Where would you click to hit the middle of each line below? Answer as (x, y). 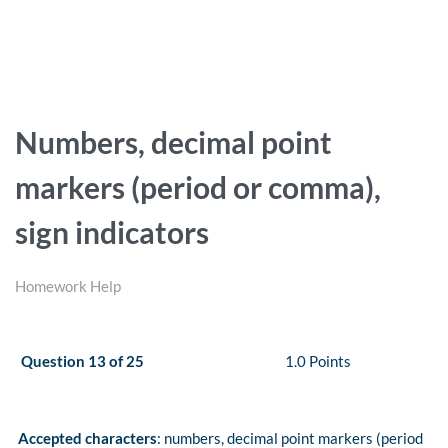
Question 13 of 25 (82, 361)
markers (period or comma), (198, 187)
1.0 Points (318, 361)
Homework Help (68, 286)
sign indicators (112, 232)
